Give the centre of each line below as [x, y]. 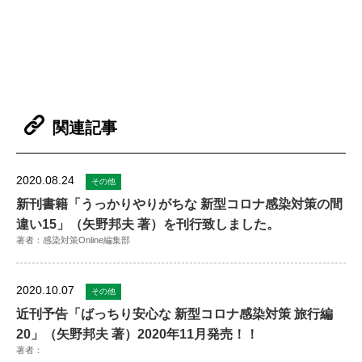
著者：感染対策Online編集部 [73, 240]
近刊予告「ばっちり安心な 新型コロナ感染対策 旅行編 [175, 314]
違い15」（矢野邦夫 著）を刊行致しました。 [148, 225]
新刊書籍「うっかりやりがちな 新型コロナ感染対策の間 [179, 204]
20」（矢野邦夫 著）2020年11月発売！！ [137, 335]
